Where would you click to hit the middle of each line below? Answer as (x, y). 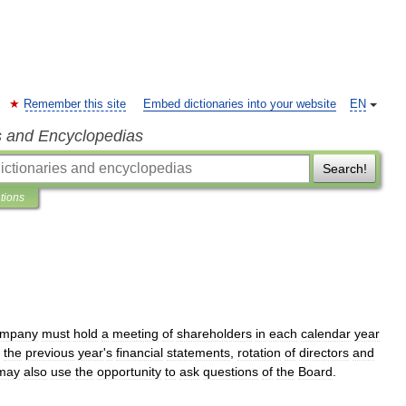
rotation (259, 353)
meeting (135, 333)
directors (324, 353)
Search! (344, 169)
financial (140, 353)
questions (231, 372)
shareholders (214, 333)
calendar (326, 333)
